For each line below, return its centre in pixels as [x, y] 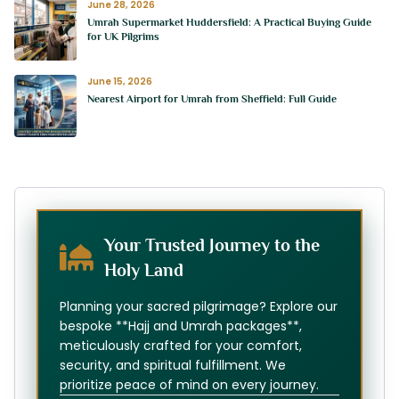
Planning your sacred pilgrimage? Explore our [199, 307]
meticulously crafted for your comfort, [181, 346]
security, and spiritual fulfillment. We [173, 366]
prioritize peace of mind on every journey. [189, 385]
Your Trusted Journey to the [212, 245]
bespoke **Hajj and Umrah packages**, [181, 326]
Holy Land [144, 270]
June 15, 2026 [120, 82]
